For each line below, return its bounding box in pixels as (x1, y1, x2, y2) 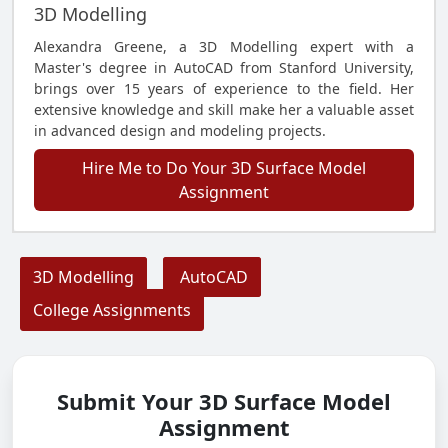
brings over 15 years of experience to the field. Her (34, 79, 414, 98)
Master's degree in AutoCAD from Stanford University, (34, 58, 414, 77)
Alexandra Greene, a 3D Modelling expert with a (34, 37, 414, 56)
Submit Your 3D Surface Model (57, 386, 391, 416)
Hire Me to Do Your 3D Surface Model (82, 157, 366, 179)
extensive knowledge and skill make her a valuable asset (34, 100, 414, 119)
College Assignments (33, 299, 191, 321)
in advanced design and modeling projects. (34, 121, 326, 140)
